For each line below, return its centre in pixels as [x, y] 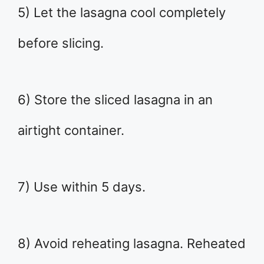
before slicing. [61, 43]
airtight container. [71, 130]
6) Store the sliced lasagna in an [115, 99]
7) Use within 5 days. [82, 187]
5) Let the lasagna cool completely [122, 12]
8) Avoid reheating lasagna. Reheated [132, 243]
